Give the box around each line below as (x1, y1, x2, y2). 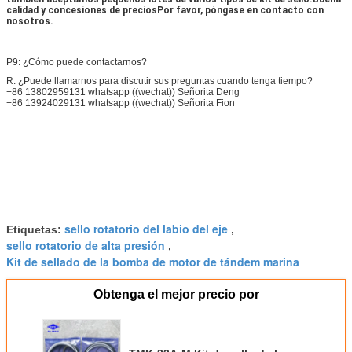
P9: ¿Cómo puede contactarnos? (6, 56, 147, 68)
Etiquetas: (6, 222, 64, 236)
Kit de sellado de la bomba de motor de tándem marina (6, 253, 299, 269)
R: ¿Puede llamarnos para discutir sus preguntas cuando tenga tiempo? (6, 75, 313, 86)
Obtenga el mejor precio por (93, 287, 259, 301)
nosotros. (6, 15, 53, 27)
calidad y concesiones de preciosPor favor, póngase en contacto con (6, 4, 324, 16)
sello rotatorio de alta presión (6, 236, 165, 253)
